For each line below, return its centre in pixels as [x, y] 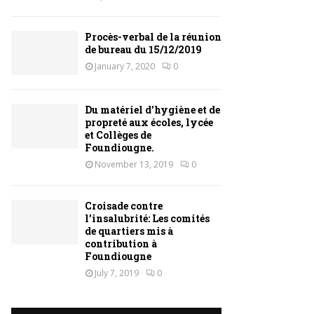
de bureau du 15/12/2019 [143, 49]
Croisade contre [124, 206]
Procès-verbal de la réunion [153, 37]
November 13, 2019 [134, 165]
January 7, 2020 [125, 66]
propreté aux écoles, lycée [149, 123]
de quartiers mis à [129, 231]
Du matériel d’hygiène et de [152, 110]
